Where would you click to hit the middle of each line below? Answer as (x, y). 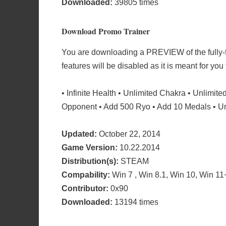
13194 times (135, 202)
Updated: (79, 134)
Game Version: (90, 148)
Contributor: (85, 189)
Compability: (86, 175)
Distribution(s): (90, 161)
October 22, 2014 (129, 134)
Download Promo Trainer (106, 31)
